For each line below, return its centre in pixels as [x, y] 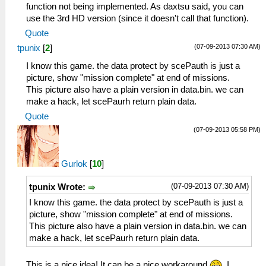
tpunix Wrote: [58, 187]
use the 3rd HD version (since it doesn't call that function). [137, 19]
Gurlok [74, 164]
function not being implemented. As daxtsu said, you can [135, 7]
